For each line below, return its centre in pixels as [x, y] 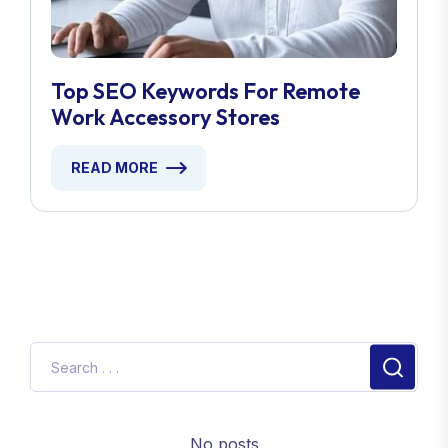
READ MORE [114, 167]
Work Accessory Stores [165, 117]
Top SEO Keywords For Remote [205, 91]
